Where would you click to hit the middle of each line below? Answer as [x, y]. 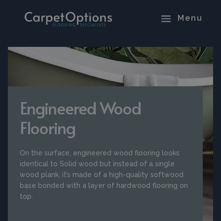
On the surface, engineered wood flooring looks [100, 153]
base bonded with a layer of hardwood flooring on [104, 185]
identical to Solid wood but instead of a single [97, 164]
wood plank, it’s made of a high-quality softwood [102, 175]
